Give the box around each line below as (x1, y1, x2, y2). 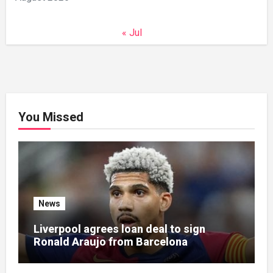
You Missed (18, 110, 83, 125)
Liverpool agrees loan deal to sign (33, 222, 205, 236)
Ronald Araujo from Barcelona (33, 235, 188, 249)
